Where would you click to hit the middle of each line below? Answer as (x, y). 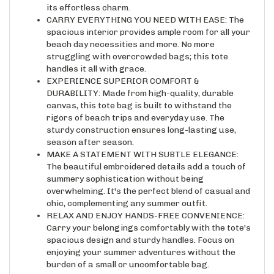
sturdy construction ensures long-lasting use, (141, 120)
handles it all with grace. (96, 58)
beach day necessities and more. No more (131, 34)
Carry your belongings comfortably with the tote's (149, 217)
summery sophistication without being (125, 168)
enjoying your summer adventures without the (141, 242)
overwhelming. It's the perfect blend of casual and (148, 181)
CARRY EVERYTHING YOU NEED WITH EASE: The (145, 9)
